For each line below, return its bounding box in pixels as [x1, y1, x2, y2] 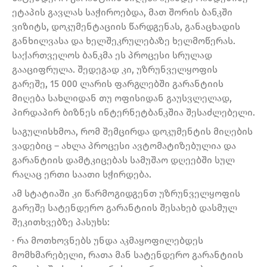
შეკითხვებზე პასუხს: [12, 216, 110, 228]
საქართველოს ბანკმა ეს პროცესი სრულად [12, 49, 212, 61]
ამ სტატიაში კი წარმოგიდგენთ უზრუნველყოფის [12, 187, 240, 199]
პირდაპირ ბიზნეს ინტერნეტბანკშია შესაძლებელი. [12, 107, 255, 119]
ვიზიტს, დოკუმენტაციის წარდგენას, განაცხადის [12, 21, 240, 33]
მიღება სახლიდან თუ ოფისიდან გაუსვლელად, [12, 92, 232, 104]
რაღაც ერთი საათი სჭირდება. [12, 169, 151, 181]
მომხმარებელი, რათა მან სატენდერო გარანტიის [12, 249, 243, 261]
